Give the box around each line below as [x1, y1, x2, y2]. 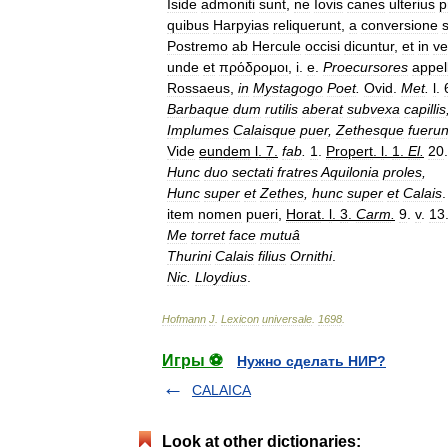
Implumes [167, 122, 229, 138]
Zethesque [336, 122, 404, 138]
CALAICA [192, 382, 251, 398]
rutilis [265, 101, 298, 117]
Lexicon [221, 313, 259, 325]
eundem [199, 143, 251, 159]
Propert [326, 143, 373, 159]
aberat [302, 101, 343, 117]
